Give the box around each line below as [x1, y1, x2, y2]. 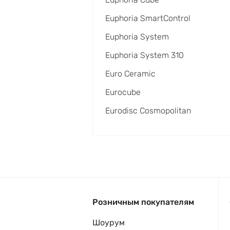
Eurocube [105, 87, 141, 97]
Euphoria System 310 [105, 50, 184, 60]
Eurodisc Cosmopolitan [105, 106, 191, 116]
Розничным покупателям [92, 197, 194, 207]
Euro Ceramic [105, 69, 156, 79]
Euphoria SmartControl [105, 13, 190, 23]
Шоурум [92, 218, 125, 227]
